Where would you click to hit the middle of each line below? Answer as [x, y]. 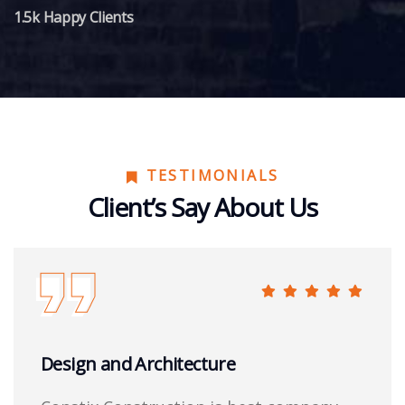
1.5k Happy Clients [74, 18]
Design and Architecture [138, 364]
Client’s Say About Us [202, 207]
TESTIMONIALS [212, 176]
